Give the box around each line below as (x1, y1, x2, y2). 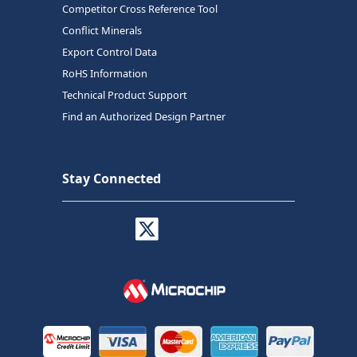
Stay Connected (62, 169, 161, 187)
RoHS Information (62, 65, 147, 80)
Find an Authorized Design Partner (62, 108, 226, 124)
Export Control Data (62, 44, 157, 59)
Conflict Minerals (62, 22, 142, 37)
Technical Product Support (62, 87, 187, 102)
